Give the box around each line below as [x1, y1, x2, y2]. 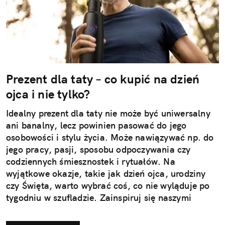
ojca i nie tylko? [6, 86, 90, 101]
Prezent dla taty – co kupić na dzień [6, 71, 200, 86]
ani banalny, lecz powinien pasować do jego [6, 119, 187, 131]
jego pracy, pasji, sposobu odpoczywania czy [6, 143, 191, 155]
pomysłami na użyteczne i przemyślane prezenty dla [6, 203, 218, 215]
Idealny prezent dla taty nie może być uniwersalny [6, 107, 210, 119]
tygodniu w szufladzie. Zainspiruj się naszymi [6, 191, 192, 203]
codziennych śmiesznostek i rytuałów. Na [6, 155, 175, 167]
